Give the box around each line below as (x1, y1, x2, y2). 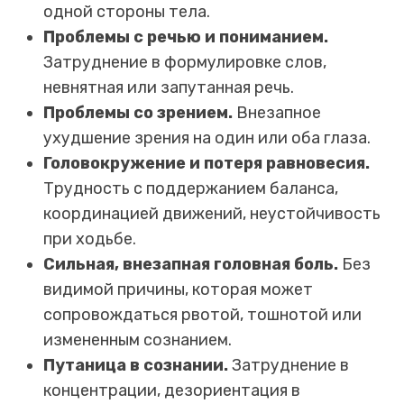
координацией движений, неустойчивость (43, 203, 381, 224)
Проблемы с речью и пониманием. (43, 26, 328, 47)
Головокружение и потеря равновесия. (43, 152, 370, 173)
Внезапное (233, 102, 321, 123)
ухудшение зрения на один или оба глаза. (43, 127, 371, 148)
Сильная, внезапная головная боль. (43, 253, 338, 274)
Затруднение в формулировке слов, (43, 51, 326, 72)
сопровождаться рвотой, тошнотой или (43, 304, 362, 325)
